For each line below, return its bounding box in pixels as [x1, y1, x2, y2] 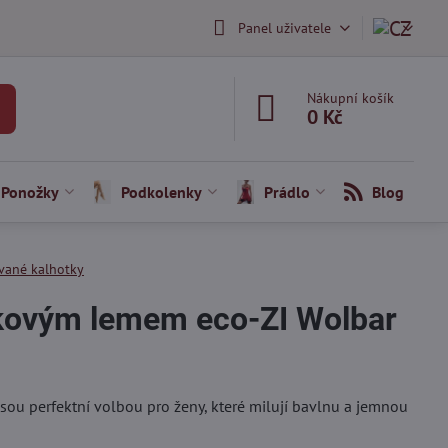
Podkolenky [120, 182, 202, 202]
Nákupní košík [307, 89, 395, 107]
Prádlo [263, 182, 310, 202]
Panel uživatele [237, 18, 331, 37]
